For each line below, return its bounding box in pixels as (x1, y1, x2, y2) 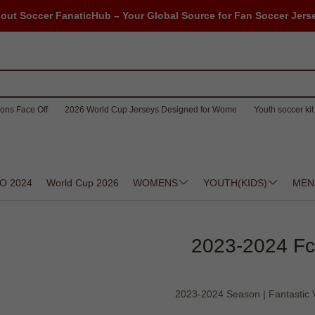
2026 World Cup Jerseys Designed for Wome (64, 105, 237, 115)
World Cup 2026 (46, 177, 119, 188)
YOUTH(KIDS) (203, 177, 267, 188)
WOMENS (133, 177, 178, 188)
